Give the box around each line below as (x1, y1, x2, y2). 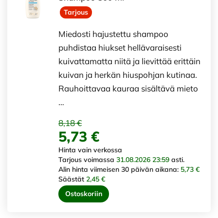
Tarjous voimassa (58, 155, 116, 164)
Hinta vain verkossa (58, 145, 122, 154)
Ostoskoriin (65, 189, 102, 198)
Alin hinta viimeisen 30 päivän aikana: (58, 164, 181, 174)
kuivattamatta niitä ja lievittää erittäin (58, 55, 200, 66)
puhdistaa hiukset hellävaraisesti (58, 42, 182, 53)
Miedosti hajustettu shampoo (58, 28, 168, 39)
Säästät (58, 174, 86, 183)
